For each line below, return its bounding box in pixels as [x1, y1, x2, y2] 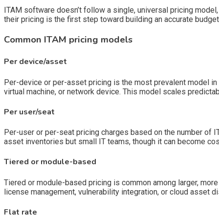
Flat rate [4, 207, 37, 218]
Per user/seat [4, 106, 55, 117]
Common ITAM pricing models [4, 33, 132, 46]
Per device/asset [4, 56, 67, 67]
